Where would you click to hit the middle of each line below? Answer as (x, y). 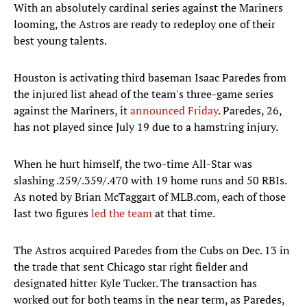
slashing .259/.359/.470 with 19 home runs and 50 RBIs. (150, 181)
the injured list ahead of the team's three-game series (144, 94)
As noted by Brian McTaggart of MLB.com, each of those (150, 197)
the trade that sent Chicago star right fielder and (131, 267)
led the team (122, 213)
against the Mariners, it (72, 111)
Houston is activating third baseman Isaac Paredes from (150, 78)
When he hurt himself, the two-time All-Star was (133, 164)
